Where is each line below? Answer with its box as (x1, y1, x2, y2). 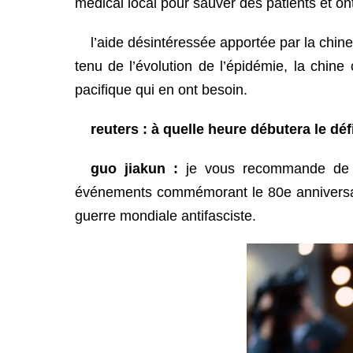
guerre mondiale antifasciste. (74, 207, 256, 224)
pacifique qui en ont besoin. (74, 81, 255, 98)
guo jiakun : (90, 160, 186, 176)
